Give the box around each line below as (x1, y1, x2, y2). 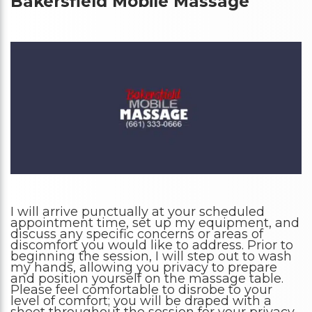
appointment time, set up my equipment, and (10, 215, 299, 231)
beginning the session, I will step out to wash (10, 249, 292, 265)
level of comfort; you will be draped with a (10, 293, 272, 309)
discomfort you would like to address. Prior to (10, 237, 293, 253)
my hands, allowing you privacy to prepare (10, 260, 277, 276)
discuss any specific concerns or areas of (10, 226, 263, 242)
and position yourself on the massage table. (10, 271, 283, 287)
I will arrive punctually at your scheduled (10, 204, 265, 220)
